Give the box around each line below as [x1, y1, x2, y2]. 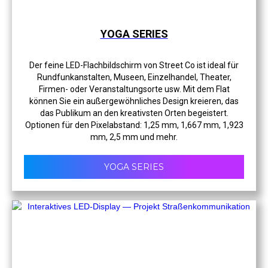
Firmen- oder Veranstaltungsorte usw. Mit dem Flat [38, 84, 230, 94]
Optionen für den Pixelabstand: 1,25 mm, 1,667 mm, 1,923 [25, 120, 243, 130]
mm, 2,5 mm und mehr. [90, 132, 178, 142]
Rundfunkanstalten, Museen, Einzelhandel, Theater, [36, 72, 232, 82]
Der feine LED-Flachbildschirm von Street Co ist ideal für [29, 60, 239, 70]
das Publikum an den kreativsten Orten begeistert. [39, 108, 229, 118]
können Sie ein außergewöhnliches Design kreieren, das [29, 96, 239, 106]
